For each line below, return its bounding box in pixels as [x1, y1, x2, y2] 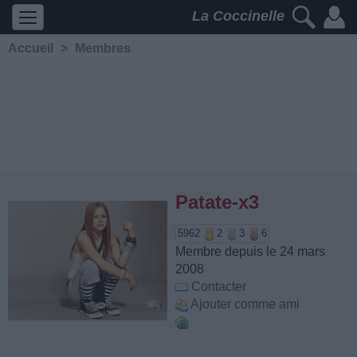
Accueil [8, 41, 53, 55]
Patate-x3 [175, 191, 259, 213]
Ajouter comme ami [190, 297, 300, 311]
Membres [75, 41, 131, 55]
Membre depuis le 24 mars [175, 245, 325, 258]
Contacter [191, 280, 246, 293]
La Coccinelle [192, 8, 288, 25]
